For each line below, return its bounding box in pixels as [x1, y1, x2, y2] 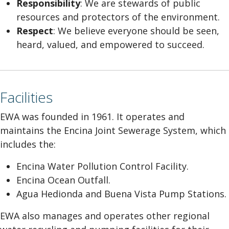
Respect [16, 25, 53, 37]
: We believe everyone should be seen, [53, 25, 219, 37]
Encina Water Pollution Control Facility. [16, 160, 189, 172]
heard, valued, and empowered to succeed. [16, 38, 204, 51]
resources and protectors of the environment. [16, 11, 220, 23]
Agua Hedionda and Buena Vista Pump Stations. [16, 188, 226, 200]
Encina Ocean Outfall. [16, 174, 110, 186]
